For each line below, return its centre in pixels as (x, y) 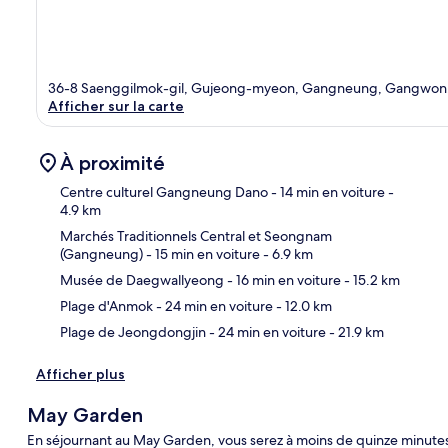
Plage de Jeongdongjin (133, 331)
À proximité (112, 162)
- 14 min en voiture (326, 191)
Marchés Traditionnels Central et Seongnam (196, 235)
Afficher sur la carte (116, 105)
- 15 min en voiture (201, 253)
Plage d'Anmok (106, 305)
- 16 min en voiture (282, 279)
